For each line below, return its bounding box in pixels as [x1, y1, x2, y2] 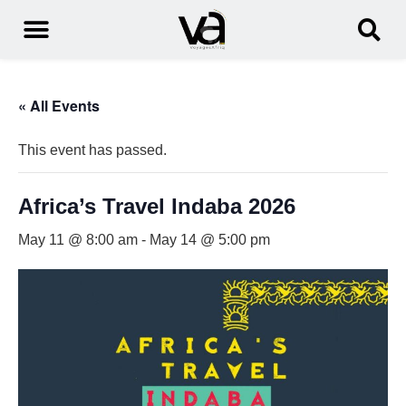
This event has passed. [18, 142, 167, 159]
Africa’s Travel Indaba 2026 [18, 194, 295, 219]
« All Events [18, 95, 100, 117]
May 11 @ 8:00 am [18, 232, 138, 248]
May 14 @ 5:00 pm [150, 232, 270, 248]
